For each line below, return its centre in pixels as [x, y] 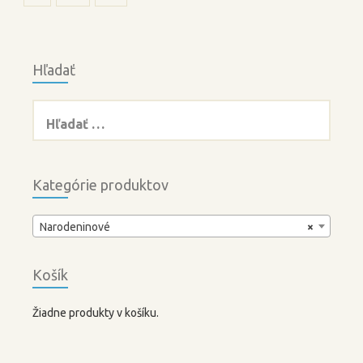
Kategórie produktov [100, 184]
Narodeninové [75, 226]
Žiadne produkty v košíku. [96, 312]
